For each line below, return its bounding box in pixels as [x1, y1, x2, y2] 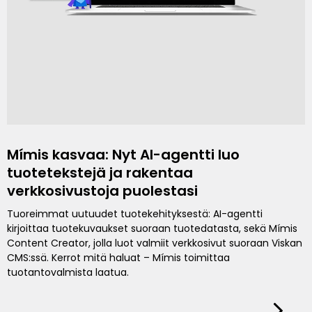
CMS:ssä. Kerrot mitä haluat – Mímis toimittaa [7, 250, 230, 265]
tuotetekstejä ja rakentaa [7, 162, 193, 182]
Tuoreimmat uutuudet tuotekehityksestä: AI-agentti [7, 206, 263, 221]
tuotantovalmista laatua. [7, 265, 129, 279]
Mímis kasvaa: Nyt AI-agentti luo [7, 144, 240, 164]
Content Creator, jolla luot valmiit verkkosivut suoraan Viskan [7, 235, 302, 250]
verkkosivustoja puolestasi [7, 180, 198, 201]
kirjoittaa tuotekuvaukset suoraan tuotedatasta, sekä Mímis [7, 221, 297, 235]
